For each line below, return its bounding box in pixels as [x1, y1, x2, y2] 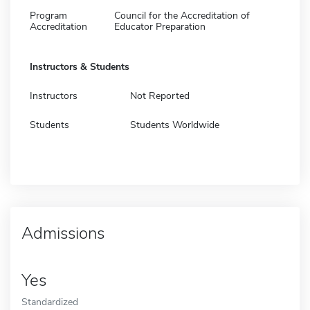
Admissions [21, 221, 104, 244]
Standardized [21, 294, 78, 309]
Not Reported [130, 89, 190, 102]
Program [30, 8, 67, 22]
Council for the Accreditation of [114, 8, 250, 22]
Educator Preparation [114, 19, 206, 33]
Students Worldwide [130, 118, 219, 131]
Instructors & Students [30, 60, 129, 73]
